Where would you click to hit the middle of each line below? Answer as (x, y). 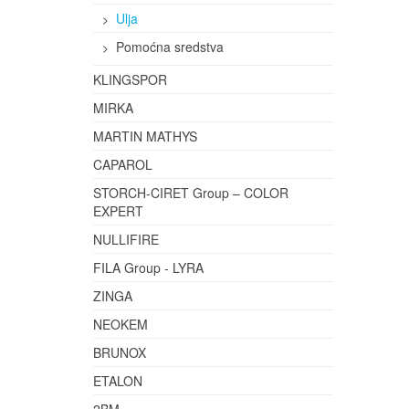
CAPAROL (123, 164)
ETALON (118, 381)
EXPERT (118, 211)
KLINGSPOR (130, 79)
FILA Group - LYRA (148, 267)
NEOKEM (121, 324)
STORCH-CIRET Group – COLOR (191, 193)
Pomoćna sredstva (170, 47)
